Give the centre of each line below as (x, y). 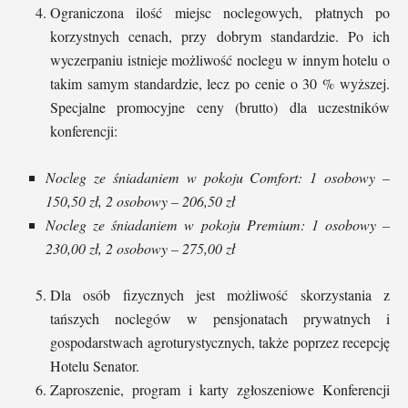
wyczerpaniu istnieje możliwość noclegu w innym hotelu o (220, 59)
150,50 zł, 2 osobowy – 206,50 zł (140, 200)
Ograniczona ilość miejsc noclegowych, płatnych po (220, 12)
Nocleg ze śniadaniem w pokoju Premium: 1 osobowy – (218, 224)
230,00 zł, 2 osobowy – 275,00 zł (140, 248)
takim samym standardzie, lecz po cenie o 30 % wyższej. (220, 83)
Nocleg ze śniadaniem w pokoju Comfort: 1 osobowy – (218, 177)
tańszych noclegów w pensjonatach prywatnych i (220, 318)
